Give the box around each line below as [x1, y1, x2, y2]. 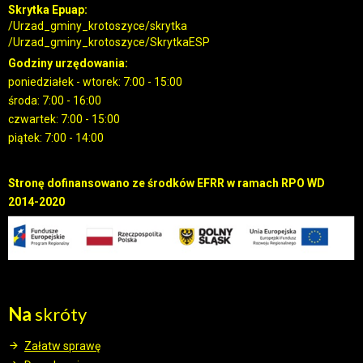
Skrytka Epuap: [8, 3, 88, 17]
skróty [32, 302, 87, 325]
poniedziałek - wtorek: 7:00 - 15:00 [8, 75, 182, 89]
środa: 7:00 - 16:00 [8, 94, 101, 108]
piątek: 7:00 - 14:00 [8, 131, 104, 145]
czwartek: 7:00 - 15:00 [8, 113, 120, 126]
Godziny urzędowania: [8, 57, 128, 70]
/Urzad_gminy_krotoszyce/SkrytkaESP [8, 36, 210, 49]
